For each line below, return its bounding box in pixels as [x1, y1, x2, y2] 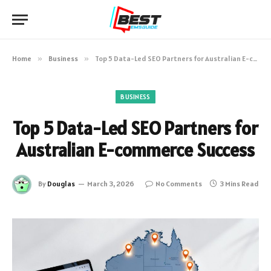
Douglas [47, 178, 75, 188]
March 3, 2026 [87, 178, 134, 188]
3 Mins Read [220, 178, 259, 188]
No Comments [155, 178, 202, 188]
